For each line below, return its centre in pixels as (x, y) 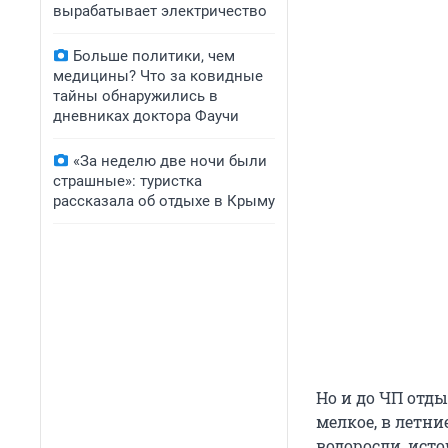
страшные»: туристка (127, 181)
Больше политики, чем (154, 56)
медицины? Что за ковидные (158, 76)
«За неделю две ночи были (170, 161)
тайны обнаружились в (135, 96)
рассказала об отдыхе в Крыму (164, 201)
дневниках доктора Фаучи (146, 116)
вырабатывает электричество (160, 11)
